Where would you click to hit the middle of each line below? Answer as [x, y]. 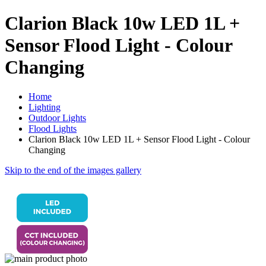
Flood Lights [53, 128]
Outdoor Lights [57, 118]
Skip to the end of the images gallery [73, 170]
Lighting [45, 107]
